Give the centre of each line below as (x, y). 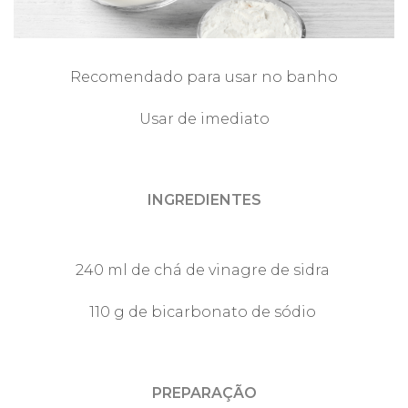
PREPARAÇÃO (204, 393)
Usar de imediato (204, 118)
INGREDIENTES (204, 199)
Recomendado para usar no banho (204, 76)
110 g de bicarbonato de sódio (204, 311)
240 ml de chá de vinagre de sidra (204, 270)
